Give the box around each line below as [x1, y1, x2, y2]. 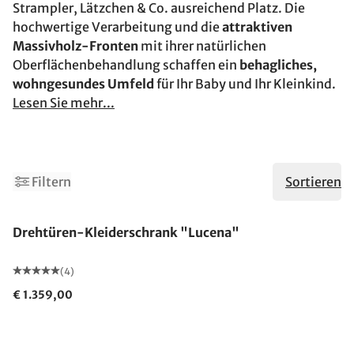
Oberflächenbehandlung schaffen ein [13, 57, 239, 73]
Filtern [32, 174, 71, 190]
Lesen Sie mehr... [13, 95, 115, 111]
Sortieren [285, 174, 341, 190]
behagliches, [239, 57, 317, 73]
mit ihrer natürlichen [138, 38, 266, 54]
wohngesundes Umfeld [13, 76, 154, 92]
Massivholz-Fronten [13, 38, 138, 54]
